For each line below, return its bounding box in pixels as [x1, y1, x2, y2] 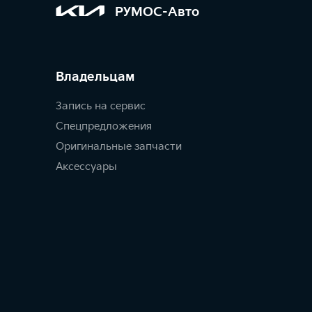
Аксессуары [56, 160, 117, 174]
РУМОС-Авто [115, 4, 199, 19]
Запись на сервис [56, 100, 146, 114]
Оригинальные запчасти [56, 140, 182, 154]
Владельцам [56, 70, 134, 85]
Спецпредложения [56, 120, 152, 134]
